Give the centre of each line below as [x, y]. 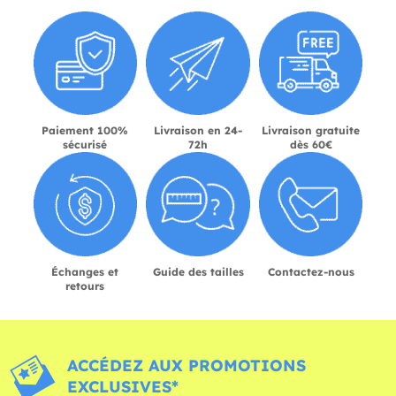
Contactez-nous [311, 271]
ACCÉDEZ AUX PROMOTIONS [187, 365]
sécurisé [85, 145]
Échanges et [85, 271]
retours [85, 286]
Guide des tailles [198, 271]
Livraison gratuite [311, 131]
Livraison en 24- [198, 131]
